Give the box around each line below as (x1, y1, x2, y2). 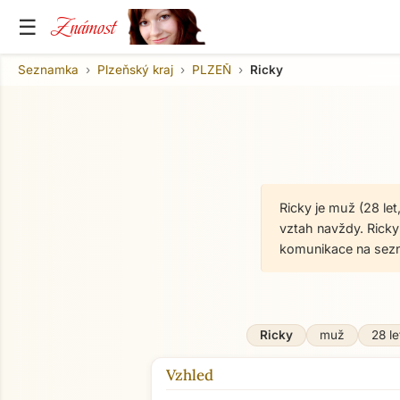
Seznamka (18, 62, 79, 77)
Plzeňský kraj (97, 62, 173, 77)
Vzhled (166, 365, 213, 385)
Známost (51, 10, 115, 44)
